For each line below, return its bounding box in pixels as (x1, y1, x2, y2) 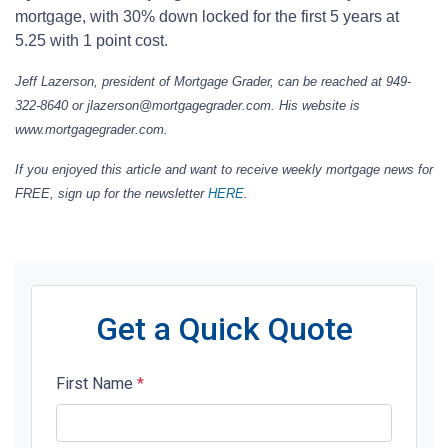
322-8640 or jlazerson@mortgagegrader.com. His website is (15, 98, 360, 114)
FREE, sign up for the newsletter (15, 186, 208, 202)
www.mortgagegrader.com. (15, 122, 168, 138)
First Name (56, 374, 137, 394)
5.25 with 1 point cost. (15, 32, 168, 50)
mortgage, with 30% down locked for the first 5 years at (15, 8, 399, 26)
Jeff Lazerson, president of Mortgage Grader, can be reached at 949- (15, 74, 411, 90)
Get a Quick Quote (95, 310, 353, 349)
